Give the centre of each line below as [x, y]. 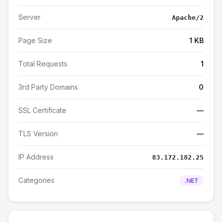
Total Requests [43, 64]
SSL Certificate [42, 110]
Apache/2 [188, 18]
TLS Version [38, 134]
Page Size [35, 40]
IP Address [36, 157]
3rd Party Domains [48, 87]
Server [29, 17]
